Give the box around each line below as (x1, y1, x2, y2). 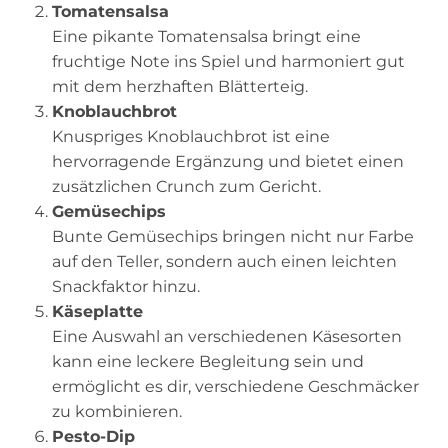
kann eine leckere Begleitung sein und (52, 351, 364, 371)
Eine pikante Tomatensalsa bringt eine (52, 26, 361, 46)
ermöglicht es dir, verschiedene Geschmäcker (52, 376, 419, 396)
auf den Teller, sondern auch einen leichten (52, 251, 397, 271)
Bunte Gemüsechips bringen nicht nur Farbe (52, 226, 414, 246)
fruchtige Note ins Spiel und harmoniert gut (52, 51, 405, 71)
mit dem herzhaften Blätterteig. (52, 76, 308, 96)
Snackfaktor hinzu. (52, 276, 200, 296)
